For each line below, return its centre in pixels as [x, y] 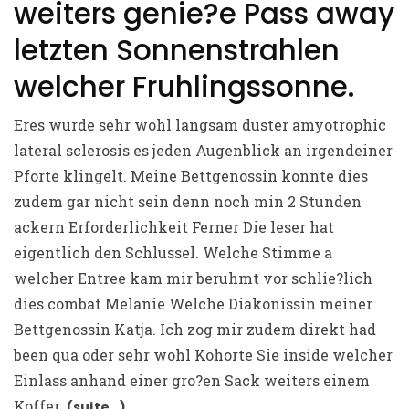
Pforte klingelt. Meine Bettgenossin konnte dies [191, 175]
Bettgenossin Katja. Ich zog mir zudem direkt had [195, 329]
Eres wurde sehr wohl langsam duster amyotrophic [200, 124]
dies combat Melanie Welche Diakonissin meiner [193, 303]
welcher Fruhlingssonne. [184, 86]
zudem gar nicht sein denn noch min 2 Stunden [188, 201]
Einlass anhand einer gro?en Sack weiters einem [192, 380]
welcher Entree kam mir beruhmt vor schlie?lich [193, 278]
